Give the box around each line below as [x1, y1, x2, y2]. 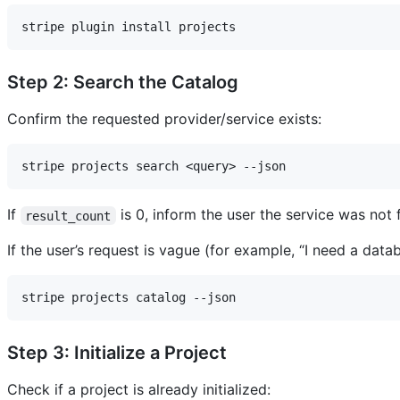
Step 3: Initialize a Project [7, 342, 227, 364]
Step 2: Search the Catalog [7, 71, 238, 94]
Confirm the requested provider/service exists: [7, 110, 321, 129]
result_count [25, 208, 112, 223]
